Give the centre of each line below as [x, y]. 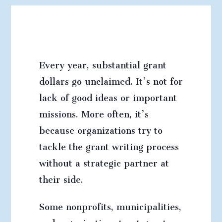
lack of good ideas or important [108, 96]
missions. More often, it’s [94, 112]
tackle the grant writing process [109, 145]
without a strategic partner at [104, 161]
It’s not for [159, 79]
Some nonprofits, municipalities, [110, 205]
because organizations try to [101, 128]
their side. [61, 177]
